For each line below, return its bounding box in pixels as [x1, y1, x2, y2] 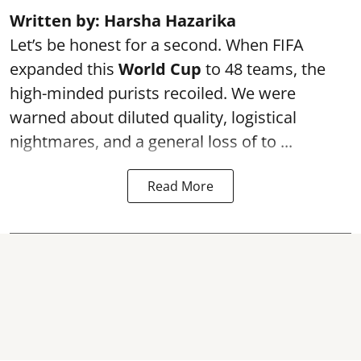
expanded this [10, 58, 118, 80]
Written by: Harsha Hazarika [10, 10, 236, 31]
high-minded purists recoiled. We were [10, 82, 296, 104]
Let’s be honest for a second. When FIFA [10, 34, 304, 56]
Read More [147, 177, 214, 195]
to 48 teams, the [201, 58, 326, 80]
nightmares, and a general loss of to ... [10, 131, 293, 152]
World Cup [118, 58, 201, 80]
